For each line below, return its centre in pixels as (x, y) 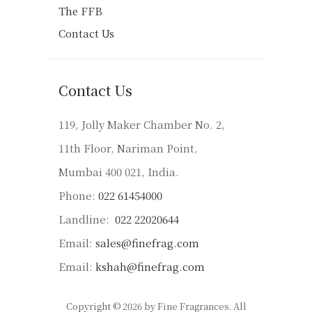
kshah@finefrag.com (150, 267)
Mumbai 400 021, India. (119, 172)
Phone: (78, 196)
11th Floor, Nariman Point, (128, 148)
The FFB (80, 10)
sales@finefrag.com (147, 243)
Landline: (85, 219)
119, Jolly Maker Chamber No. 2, (142, 125)
